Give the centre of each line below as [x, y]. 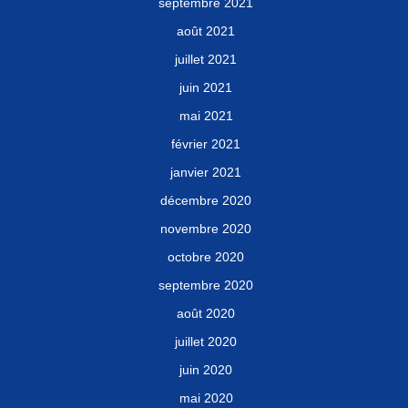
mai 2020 [206, 398]
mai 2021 [206, 116]
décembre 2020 [206, 201]
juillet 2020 [206, 342]
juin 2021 [206, 88]
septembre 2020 [206, 286]
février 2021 [206, 144]
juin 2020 [206, 370]
